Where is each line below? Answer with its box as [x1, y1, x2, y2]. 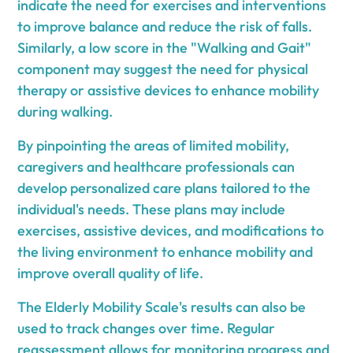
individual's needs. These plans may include [17, 199, 286, 218]
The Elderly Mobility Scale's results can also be [17, 297, 307, 316]
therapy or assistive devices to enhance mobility [17, 80, 320, 99]
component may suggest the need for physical [17, 59, 309, 78]
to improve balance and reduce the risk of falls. [17, 17, 313, 35]
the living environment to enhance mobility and [17, 242, 314, 261]
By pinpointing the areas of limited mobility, [17, 136, 290, 154]
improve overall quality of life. [17, 263, 204, 282]
